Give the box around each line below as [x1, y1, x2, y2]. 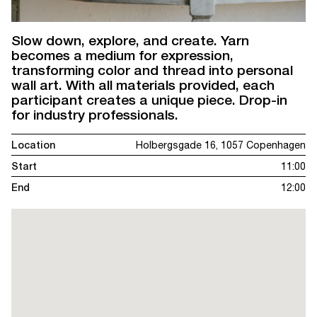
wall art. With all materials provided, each [11, 76, 275, 93]
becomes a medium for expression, [11, 47, 234, 63]
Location [11, 139, 55, 151]
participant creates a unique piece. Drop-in [11, 91, 287, 108]
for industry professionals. [11, 106, 178, 122]
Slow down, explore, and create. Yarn [11, 32, 249, 48]
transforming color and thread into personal [11, 62, 293, 78]
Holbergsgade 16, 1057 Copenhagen [136, 139, 306, 151]
